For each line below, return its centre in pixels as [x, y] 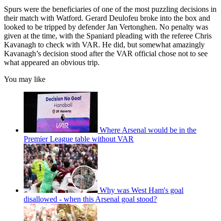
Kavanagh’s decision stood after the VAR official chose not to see [106, 54]
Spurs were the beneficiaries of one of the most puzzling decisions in [110, 9]
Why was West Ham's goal [142, 190]
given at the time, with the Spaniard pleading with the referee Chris [108, 36]
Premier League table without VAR [79, 139]
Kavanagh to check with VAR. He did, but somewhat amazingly [104, 45]
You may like [25, 79]
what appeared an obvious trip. [52, 63]
